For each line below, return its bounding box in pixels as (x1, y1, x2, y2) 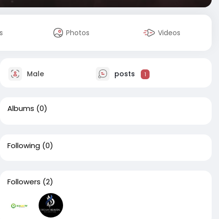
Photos (66, 28, 90, 38)
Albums (7, 103, 34, 113)
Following (7, 140, 40, 151)
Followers (7, 176, 41, 187)
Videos (158, 28, 181, 38)
